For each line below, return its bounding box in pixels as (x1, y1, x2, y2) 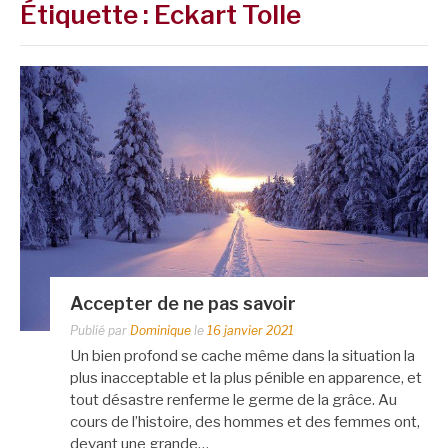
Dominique (130, 322, 191, 338)
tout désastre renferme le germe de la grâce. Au (70, 390, 397, 409)
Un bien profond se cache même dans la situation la (70, 346, 415, 365)
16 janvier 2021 (207, 322, 294, 338)
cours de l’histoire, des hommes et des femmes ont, (70, 412, 420, 431)
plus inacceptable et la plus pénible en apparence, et (70, 368, 422, 387)
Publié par (70, 322, 130, 338)
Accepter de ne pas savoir (70, 292, 296, 314)
